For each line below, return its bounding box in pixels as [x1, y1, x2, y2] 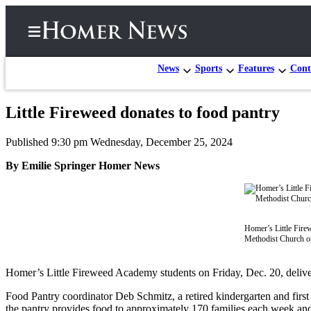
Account [67, 221, 114, 236]
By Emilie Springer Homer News [6, 159, 160, 171]
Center [44, 159, 83, 174]
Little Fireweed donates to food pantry [6, 103, 280, 121]
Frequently [67, 248, 129, 262]
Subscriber [44, 144, 106, 158]
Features [237, 62, 274, 74]
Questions [67, 278, 122, 293]
